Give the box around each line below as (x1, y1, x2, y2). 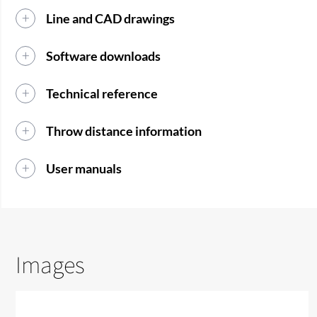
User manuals (46, 161, 122, 177)
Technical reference (46, 86, 158, 102)
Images (16, 248, 86, 281)
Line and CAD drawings (46, 11, 175, 27)
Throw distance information (46, 123, 202, 139)
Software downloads (46, 48, 161, 64)
